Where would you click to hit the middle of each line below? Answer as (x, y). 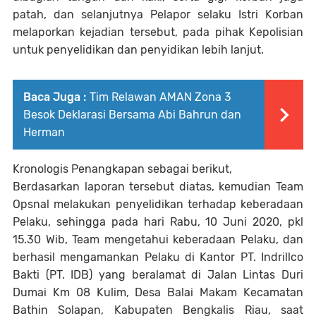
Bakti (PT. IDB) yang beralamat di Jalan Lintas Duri (158, 275)
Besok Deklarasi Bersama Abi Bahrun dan (132, 115)
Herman (44, 133)
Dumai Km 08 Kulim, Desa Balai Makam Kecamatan (158, 293)
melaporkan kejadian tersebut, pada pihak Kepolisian (158, 32)
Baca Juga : (55, 97)
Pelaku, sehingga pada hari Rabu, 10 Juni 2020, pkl (158, 222)
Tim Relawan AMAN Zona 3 (160, 97)
